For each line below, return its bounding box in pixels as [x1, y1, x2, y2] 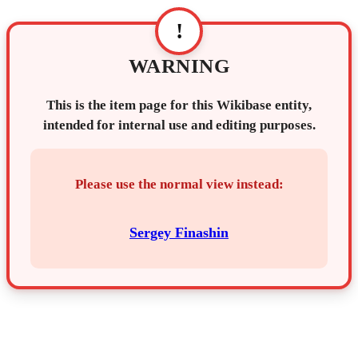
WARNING [128, 55, 230, 78]
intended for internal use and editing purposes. [42, 117, 316, 133]
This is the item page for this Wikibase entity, [46, 97, 312, 113]
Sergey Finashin [129, 224, 229, 241]
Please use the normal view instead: [74, 176, 284, 192]
